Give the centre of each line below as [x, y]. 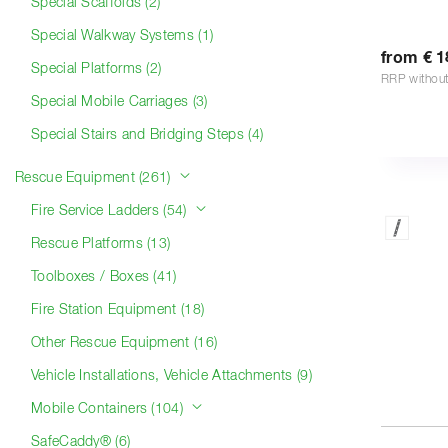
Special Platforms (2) [96, 69]
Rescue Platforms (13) [101, 244]
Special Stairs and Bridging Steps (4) [147, 135]
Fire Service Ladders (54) [111, 211]
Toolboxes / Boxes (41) [104, 277]
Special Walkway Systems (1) [122, 36]
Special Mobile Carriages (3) [119, 102]
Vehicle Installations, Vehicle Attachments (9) [171, 376]
